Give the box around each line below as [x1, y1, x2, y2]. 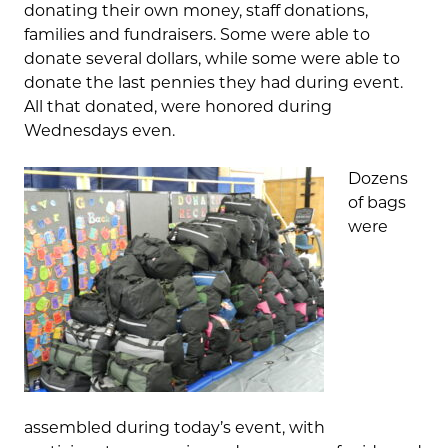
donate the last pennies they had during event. [24, 73, 403, 93]
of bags [348, 193, 406, 213]
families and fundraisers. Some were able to [24, 25, 370, 45]
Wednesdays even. [24, 121, 175, 141]
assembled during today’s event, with [24, 418, 325, 438]
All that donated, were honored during [24, 97, 332, 117]
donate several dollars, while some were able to [24, 49, 400, 69]
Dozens [348, 169, 408, 189]
